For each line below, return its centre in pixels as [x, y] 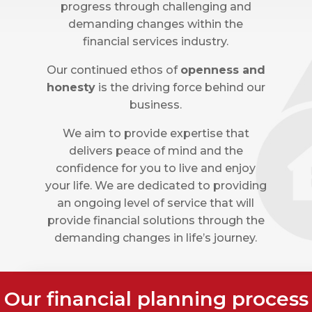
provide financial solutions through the [156, 220]
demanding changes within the [156, 24]
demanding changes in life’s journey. [156, 238]
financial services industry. [156, 41]
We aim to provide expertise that [156, 133]
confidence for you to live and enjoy [156, 168]
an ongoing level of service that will [156, 203]
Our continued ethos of [113, 70]
